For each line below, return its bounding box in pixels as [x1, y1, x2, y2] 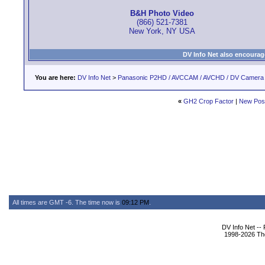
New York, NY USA [128, 27, 195, 36]
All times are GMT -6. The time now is [12, 199, 122, 206]
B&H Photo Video [130, 9, 194, 18]
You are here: [35, 74, 76, 81]
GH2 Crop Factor [183, 98, 234, 105]
